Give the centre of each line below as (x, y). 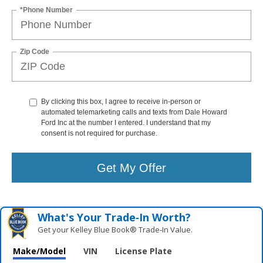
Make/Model (39, 251)
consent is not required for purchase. (99, 134)
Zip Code (35, 51)
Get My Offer (131, 168)
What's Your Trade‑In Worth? (114, 218)
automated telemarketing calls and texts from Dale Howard (134, 112)
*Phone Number (46, 10)
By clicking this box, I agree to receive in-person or (121, 102)
